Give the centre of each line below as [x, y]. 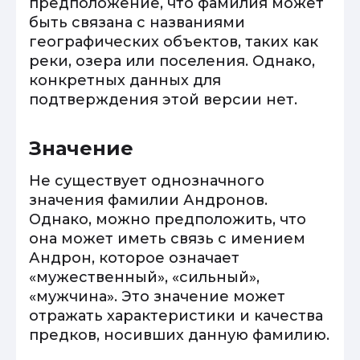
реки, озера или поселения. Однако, [172, 61]
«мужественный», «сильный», [144, 277]
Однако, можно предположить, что [168, 219]
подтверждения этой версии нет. [163, 100]
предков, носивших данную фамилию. [179, 335]
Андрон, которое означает [134, 258]
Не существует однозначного [147, 181]
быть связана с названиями [137, 22]
